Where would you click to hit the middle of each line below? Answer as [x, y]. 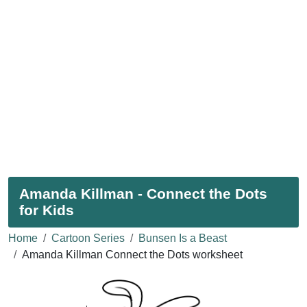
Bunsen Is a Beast [183, 238]
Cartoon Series [88, 238]
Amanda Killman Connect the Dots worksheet [132, 254]
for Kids [47, 210]
